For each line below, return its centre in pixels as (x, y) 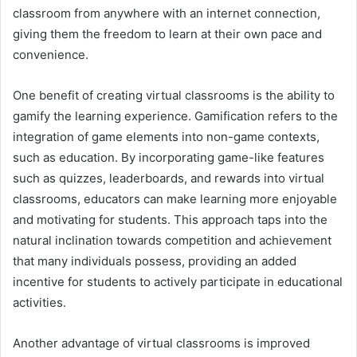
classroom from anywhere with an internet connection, (167, 14)
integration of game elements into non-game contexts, (166, 137)
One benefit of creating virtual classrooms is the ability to (174, 96)
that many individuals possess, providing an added (155, 261)
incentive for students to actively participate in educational (178, 282)
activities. (39, 303)
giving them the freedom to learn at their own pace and (167, 34)
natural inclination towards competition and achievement (172, 241)
